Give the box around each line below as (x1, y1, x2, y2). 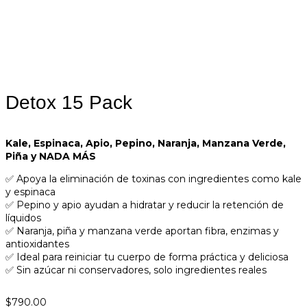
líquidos (5, 212, 41, 224)
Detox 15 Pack (5, 92, 132, 113)
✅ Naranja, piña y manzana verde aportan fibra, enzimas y (5, 225, 279, 237)
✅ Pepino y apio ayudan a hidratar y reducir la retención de (5, 199, 284, 211)
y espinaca (5, 186, 56, 198)
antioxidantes (5, 238, 69, 250)
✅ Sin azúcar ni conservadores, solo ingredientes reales (5, 264, 267, 276)
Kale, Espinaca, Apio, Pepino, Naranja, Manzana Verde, (5, 137, 286, 149)
